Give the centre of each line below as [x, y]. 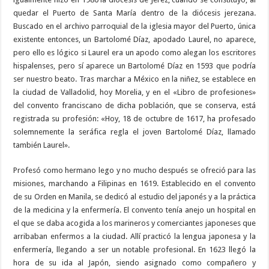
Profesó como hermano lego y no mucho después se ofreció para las [134, 170]
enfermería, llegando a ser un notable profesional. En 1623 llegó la [134, 249]
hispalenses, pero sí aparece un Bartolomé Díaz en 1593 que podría [134, 65]
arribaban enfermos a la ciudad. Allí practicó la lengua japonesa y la [134, 236]
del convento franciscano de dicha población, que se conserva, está [134, 105]
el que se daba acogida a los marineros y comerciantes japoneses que [134, 223]
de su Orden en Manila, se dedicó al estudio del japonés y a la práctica [134, 196]
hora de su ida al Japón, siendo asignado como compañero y [134, 262]
